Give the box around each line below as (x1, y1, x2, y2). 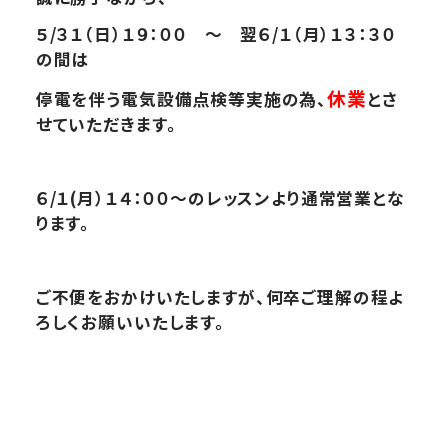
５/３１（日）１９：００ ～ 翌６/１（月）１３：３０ (35, 22, 396, 47)
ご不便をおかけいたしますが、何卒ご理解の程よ (35, 284, 405, 309)
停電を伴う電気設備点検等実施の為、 (35, 87, 328, 112)
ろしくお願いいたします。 (35, 309, 225, 334)
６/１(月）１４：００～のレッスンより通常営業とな (35, 186, 405, 211)
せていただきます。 (35, 112, 177, 137)
